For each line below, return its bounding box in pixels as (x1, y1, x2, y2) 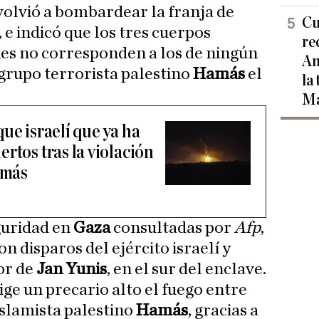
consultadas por (110, 219, 234, 237)
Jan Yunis (36, 261, 107, 278)
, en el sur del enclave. (107, 261, 266, 278)
